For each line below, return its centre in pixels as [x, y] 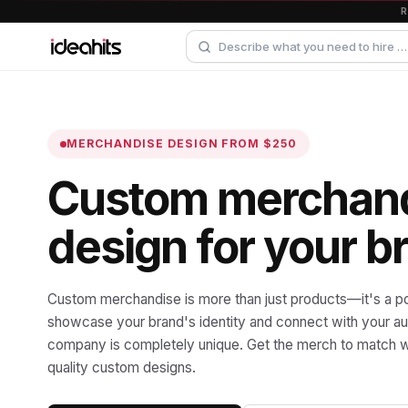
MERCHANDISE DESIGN [144, 143]
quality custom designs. [122, 367]
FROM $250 [260, 143]
